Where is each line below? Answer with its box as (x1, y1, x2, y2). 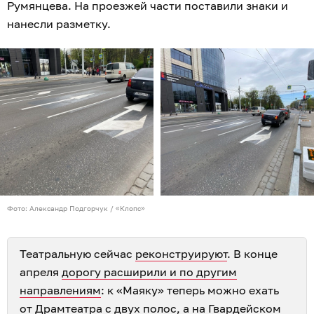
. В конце (227, 247, 278, 261)
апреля (20, 265, 62, 280)
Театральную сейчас (20, 247, 135, 261)
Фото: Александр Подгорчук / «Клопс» (7, 204, 145, 213)
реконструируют (135, 247, 227, 261)
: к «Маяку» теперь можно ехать (101, 283, 279, 298)
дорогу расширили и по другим (62, 265, 237, 280)
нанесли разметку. (7, 17, 111, 32)
